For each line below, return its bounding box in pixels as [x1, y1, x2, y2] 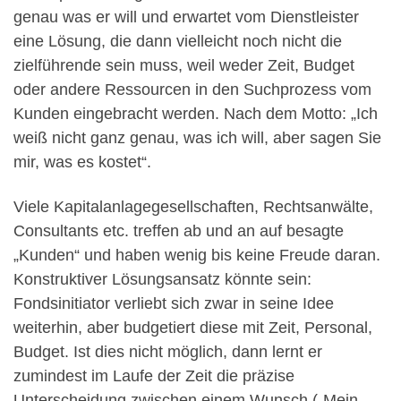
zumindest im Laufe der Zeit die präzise [13, 366, 294, 385]
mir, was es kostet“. [13, 153, 151, 172]
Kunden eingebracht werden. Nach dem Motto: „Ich [13, 105, 378, 124]
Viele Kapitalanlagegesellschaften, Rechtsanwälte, [13, 197, 373, 216]
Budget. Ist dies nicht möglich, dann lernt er [13, 342, 322, 361]
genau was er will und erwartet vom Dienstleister [13, 8, 359, 27]
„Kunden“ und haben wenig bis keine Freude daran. [13, 245, 380, 264]
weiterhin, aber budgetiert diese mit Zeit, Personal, [13, 318, 372, 337]
